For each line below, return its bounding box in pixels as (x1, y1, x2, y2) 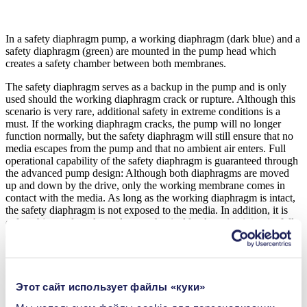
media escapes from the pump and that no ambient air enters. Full (5, 143, 286, 155)
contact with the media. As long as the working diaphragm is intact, (5, 192, 295, 204)
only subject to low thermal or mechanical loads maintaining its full (5, 217, 294, 229)
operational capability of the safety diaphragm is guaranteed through (5, 155, 298, 167)
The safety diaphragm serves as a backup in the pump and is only (5, 81, 286, 93)
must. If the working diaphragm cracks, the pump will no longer (5, 118, 281, 130)
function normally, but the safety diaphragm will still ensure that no (5, 130, 293, 143)
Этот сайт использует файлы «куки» (16, 280, 206, 293)
